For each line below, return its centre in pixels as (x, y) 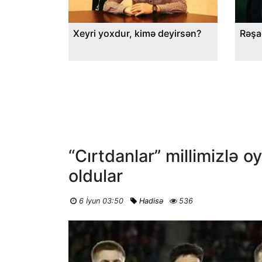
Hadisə (151, 201)
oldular (96, 176)
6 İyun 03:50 (101, 201)
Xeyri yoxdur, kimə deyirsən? (137, 34)
